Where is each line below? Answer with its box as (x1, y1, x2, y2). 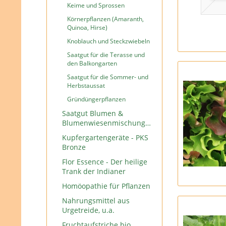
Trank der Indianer (62, 166, 126, 176)
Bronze (62, 142, 86, 152)
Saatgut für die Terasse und (67, 50, 145, 59)
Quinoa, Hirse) (67, 23, 107, 32)
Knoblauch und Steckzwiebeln (67, 37, 150, 45)
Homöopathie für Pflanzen (62, 181, 150, 191)
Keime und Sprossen (67, 1, 125, 10)
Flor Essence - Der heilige (62, 157, 147, 166)
